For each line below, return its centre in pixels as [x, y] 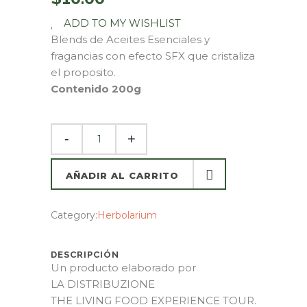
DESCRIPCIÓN [85, 254]
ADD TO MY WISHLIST [122, 23]
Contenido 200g [96, 88]
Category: [74, 215]
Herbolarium [127, 215]
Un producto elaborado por [123, 267]
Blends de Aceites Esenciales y [130, 39]
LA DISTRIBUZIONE [103, 284]
